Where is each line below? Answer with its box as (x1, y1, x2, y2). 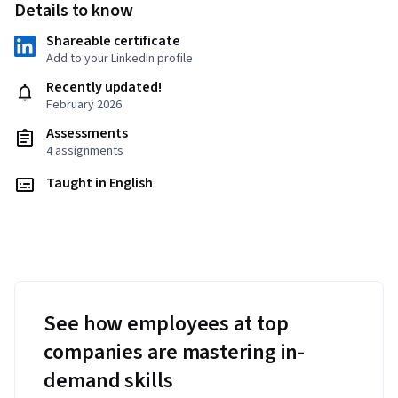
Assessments (46, 123, 128, 144)
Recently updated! (46, 77, 163, 98)
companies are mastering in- (44, 337, 306, 369)
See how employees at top (44, 308, 289, 340)
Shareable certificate (46, 31, 180, 52)
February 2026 (46, 96, 122, 115)
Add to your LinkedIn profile (46, 50, 193, 68)
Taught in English (46, 173, 154, 194)
